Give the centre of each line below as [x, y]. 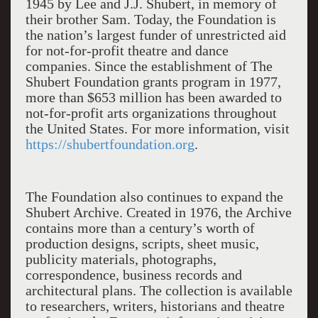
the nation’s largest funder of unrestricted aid [155, 35]
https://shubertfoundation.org [110, 144]
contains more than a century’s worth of [140, 228]
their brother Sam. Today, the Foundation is [150, 19]
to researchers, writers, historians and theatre [155, 306]
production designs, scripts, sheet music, [142, 243]
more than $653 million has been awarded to [153, 97]
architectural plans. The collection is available [159, 290]
